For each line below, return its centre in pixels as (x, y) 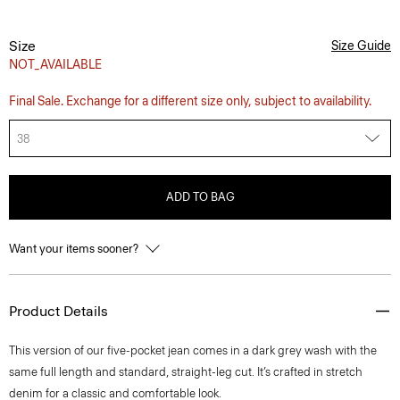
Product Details (58, 311)
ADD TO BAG (200, 197)
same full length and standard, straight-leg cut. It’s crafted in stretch (186, 372)
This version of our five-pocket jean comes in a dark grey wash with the (193, 350)
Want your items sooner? (75, 249)
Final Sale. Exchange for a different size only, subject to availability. (190, 101)
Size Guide (361, 46)
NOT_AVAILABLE (55, 65)
